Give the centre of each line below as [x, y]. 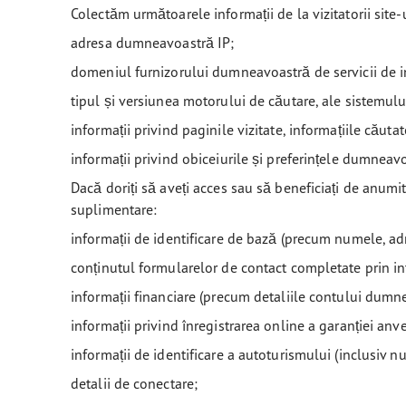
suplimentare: [116, 209]
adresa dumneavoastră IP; [153, 43]
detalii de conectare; [136, 383]
